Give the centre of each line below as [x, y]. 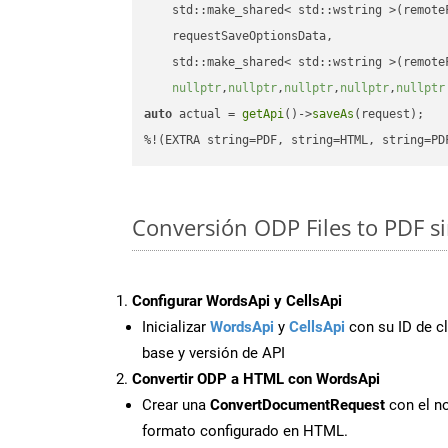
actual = [207, 114]
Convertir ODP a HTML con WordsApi [256, 378]
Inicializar [176, 326]
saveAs [333, 114]
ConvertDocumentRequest [297, 404]
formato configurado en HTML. [245, 430]
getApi [263, 114]
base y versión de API [213, 352]
